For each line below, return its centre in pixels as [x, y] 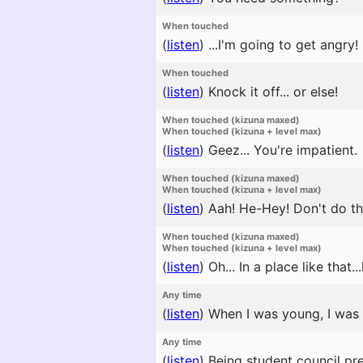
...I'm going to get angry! [281, 45]
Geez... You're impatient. [281, 150]
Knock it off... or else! [271, 92]
